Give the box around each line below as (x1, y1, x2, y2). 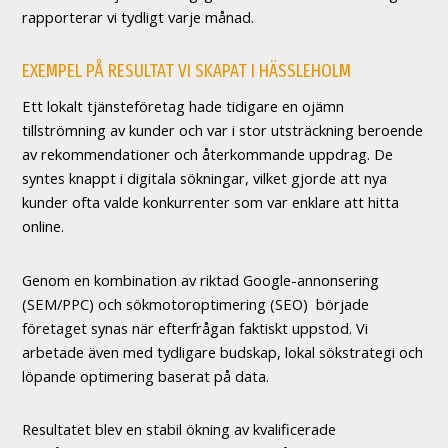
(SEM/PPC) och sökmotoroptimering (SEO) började (22, 293, 369, 314)
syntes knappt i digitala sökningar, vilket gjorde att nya (22, 168, 387, 189)
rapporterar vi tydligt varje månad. (22, 6, 254, 27)
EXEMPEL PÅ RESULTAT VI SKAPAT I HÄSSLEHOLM (22, 60, 351, 83)
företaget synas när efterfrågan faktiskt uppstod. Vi (22, 317, 368, 338)
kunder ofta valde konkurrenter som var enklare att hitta (22, 192, 399, 213)
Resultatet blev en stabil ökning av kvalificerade (22, 419, 336, 440)
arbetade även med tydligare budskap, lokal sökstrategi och (22, 341, 423, 362)
